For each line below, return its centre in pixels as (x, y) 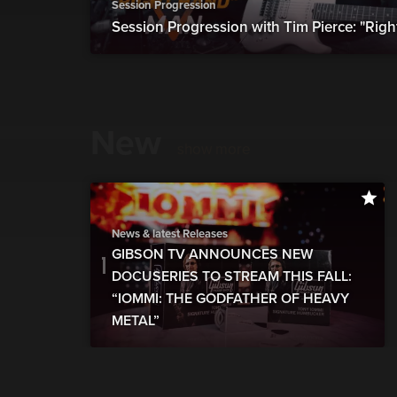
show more (214, 149)
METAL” (136, 321)
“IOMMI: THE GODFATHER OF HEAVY (230, 299)
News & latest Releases (170, 234)
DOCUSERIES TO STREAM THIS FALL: (232, 277)
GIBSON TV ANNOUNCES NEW (212, 255)
